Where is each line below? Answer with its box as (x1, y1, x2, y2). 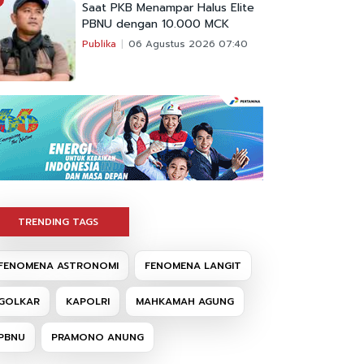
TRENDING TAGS (18, 214, 98, 230)
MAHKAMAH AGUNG (136, 294, 234, 310)
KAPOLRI (66, 294, 110, 310)
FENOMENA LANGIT (145, 258, 241, 274)
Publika (82, 37, 116, 52)
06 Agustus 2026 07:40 (128, 37, 248, 52)
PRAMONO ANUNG (51, 330, 144, 345)
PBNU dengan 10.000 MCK (82, 15, 229, 33)
